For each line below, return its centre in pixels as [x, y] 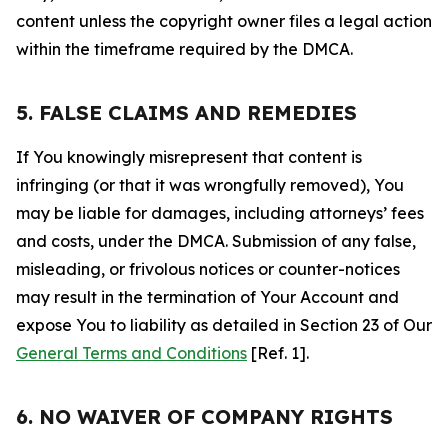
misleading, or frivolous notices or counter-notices [208, 269]
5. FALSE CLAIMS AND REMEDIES [186, 112]
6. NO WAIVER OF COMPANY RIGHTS [204, 416]
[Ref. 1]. [278, 353]
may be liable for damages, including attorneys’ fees [220, 213]
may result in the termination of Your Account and [207, 297]
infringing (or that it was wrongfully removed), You [210, 185]
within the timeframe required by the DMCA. [184, 49]
